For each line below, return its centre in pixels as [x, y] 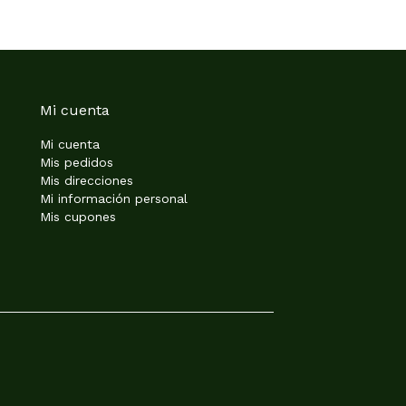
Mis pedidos [77, 162]
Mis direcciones [87, 180]
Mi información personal [114, 198]
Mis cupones [78, 216]
